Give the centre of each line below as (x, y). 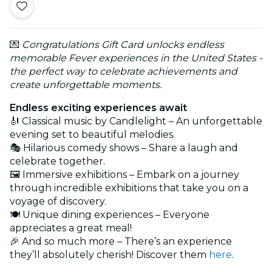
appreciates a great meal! (71, 228)
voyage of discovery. (61, 201)
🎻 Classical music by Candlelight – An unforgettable (136, 121)
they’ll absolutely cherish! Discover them (109, 254)
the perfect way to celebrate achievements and (124, 71)
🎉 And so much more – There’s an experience (121, 241)
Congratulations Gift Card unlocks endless (122, 44)
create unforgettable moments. (86, 84)
